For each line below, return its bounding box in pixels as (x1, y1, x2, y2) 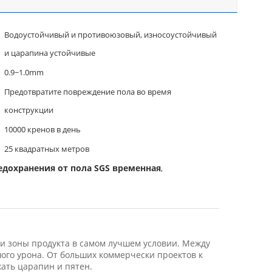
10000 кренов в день (4, 124, 81, 135)
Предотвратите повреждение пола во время (4, 86, 171, 97)
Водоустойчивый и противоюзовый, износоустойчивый (4, 29, 217, 40)
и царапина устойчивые (4, 47, 95, 58)
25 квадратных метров (4, 143, 89, 154)
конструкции (4, 104, 53, 115)
